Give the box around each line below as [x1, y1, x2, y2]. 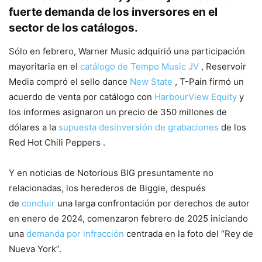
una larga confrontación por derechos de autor [55, 197, 250, 209]
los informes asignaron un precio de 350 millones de [9, 106, 227, 118]
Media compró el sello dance [9, 75, 130, 87]
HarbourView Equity [154, 91, 237, 102]
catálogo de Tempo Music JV [80, 60, 199, 72]
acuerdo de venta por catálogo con [9, 91, 154, 102]
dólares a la [9, 121, 58, 133]
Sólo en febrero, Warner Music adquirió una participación [9, 45, 245, 57]
